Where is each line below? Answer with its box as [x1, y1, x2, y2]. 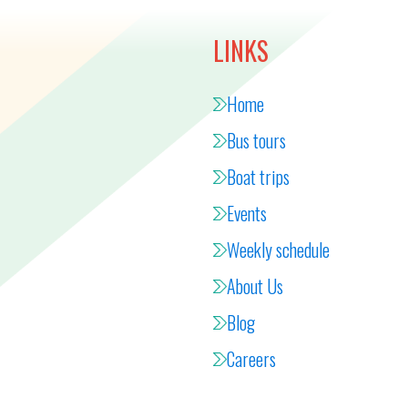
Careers [227, 345, 276, 372]
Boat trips [227, 163, 290, 190]
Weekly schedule [227, 236, 330, 263]
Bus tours [227, 127, 286, 154]
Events [227, 199, 267, 227]
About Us [227, 272, 283, 300]
